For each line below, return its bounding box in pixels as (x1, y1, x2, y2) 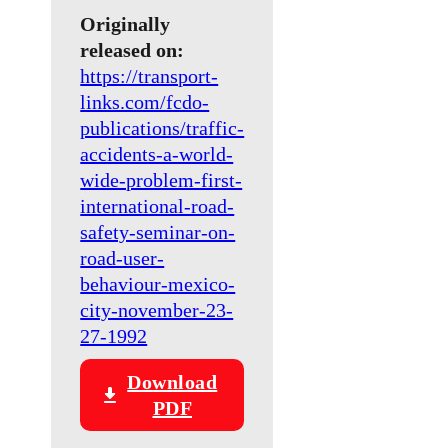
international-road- (80, 195, 235, 218)
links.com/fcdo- (80, 91, 210, 114)
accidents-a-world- (80, 143, 234, 166)
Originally (80, 13, 171, 36)
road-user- (80, 247, 165, 270)
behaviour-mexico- (80, 273, 236, 296)
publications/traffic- (80, 117, 245, 140)
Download (127, 371, 218, 394)
